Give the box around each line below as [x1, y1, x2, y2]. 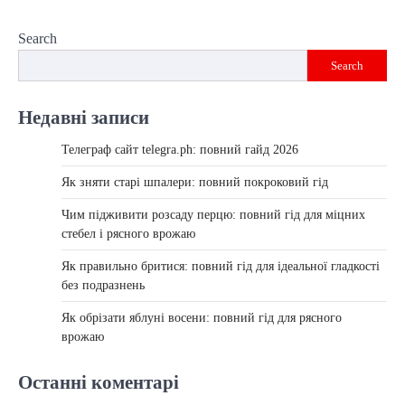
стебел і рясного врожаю [61, 227, 195, 241]
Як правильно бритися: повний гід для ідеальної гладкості [61, 259, 380, 274]
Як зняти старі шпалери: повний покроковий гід [61, 175, 328, 190]
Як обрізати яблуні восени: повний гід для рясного [61, 311, 342, 325]
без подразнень [61, 278, 145, 293]
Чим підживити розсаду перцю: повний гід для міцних [61, 208, 365, 222]
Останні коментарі [18, 372, 179, 393]
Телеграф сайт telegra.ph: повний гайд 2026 [61, 143, 298, 157]
